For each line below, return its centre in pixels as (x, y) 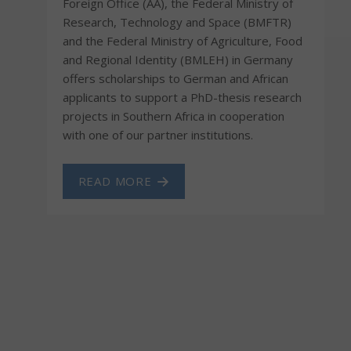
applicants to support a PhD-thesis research (182, 97)
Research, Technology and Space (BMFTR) (177, 22)
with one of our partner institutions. (157, 134)
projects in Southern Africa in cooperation (173, 116)
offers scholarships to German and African (175, 78)
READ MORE (115, 181)
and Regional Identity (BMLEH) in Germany (177, 59)
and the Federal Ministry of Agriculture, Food (182, 40)
